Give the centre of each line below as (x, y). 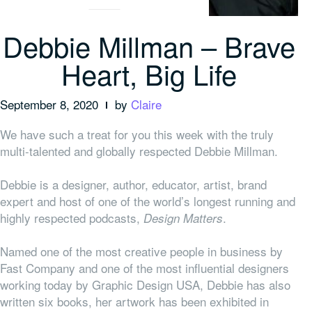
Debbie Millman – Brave (149, 46)
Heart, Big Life (149, 74)
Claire (146, 104)
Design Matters (183, 218)
